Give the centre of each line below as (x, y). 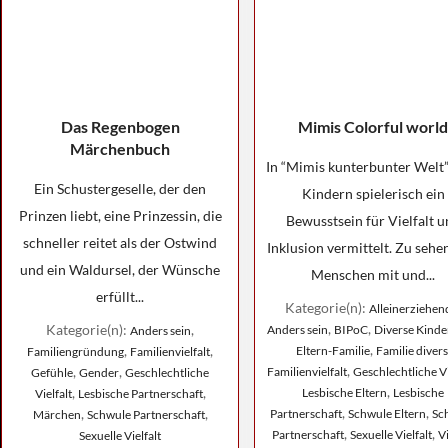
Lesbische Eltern (344, 392)
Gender (99, 372)
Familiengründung (75, 351)
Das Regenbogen (120, 126)
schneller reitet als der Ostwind (120, 242)
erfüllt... (120, 296)
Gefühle (52, 372)
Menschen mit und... (373, 274)
